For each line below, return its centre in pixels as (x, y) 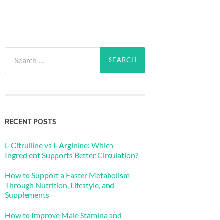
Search (16, 52)
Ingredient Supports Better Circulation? (71, 155)
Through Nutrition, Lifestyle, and (60, 185)
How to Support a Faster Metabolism (67, 175)
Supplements (27, 194)
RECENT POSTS (31, 121)
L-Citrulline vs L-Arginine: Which (59, 145)
